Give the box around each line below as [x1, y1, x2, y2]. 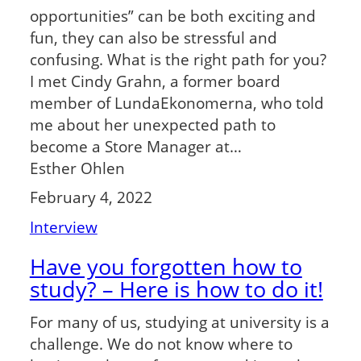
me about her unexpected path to [29, 114, 276, 135]
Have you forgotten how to [29, 251, 302, 282]
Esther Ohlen [29, 157, 125, 178]
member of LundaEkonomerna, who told [29, 92, 324, 113]
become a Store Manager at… [29, 135, 242, 156]
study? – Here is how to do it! [29, 274, 323, 305]
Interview [29, 217, 98, 237]
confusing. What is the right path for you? [29, 48, 326, 69]
